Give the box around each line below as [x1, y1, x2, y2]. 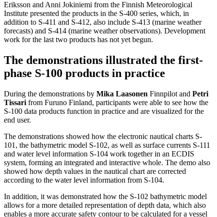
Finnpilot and [148, 89, 192, 98]
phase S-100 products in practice [4, 66, 165, 79]
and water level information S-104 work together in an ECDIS [4, 149, 194, 158]
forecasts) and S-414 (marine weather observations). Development [4, 26, 205, 35]
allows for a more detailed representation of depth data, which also [4, 201, 206, 209]
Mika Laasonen [96, 89, 148, 98]
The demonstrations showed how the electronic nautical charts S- [4, 132, 202, 140]
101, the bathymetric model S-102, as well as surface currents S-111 [4, 140, 210, 149]
